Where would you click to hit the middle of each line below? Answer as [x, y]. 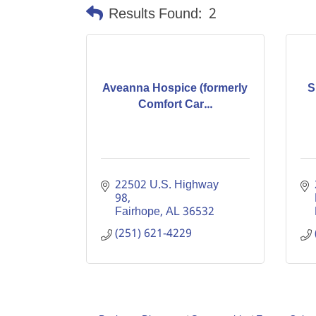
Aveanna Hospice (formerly [175, 88]
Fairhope [138, 212]
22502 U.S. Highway [167, 185]
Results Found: [155, 14]
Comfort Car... [175, 104]
